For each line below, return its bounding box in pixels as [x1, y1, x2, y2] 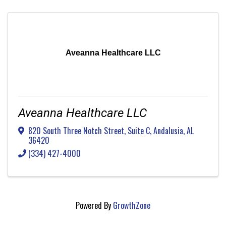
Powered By [76, 199, 113, 211]
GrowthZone [113, 199, 150, 211]
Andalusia [153, 124, 183, 137]
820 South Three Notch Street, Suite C [28, 124, 150, 137]
